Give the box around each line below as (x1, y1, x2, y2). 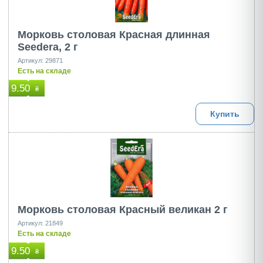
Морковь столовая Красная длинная (18, 29, 210, 41)
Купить (210, 109, 240, 119)
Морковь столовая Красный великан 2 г (18, 204, 228, 215)
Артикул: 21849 (18, 220, 63, 227)
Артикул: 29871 (18, 57, 63, 64)
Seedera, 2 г (18, 41, 78, 53)
